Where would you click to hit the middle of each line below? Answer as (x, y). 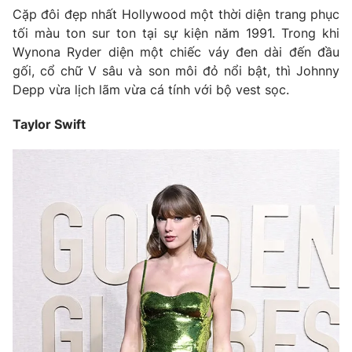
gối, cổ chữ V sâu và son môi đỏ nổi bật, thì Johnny (176, 71)
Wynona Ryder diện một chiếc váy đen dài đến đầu (176, 52)
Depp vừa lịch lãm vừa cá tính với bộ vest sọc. (151, 90)
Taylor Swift (49, 125)
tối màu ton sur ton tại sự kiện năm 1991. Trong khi (176, 33)
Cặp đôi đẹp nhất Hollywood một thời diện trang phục (176, 15)
